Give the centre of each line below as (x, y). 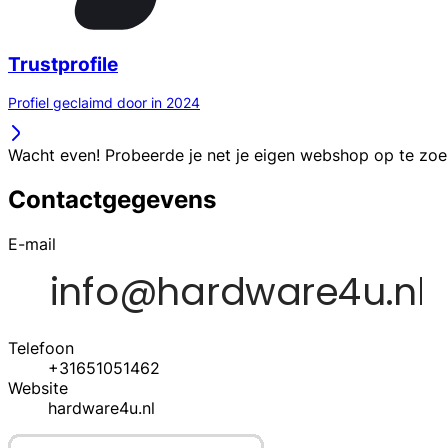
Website (38, 388)
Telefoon (41, 348)
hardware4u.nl (101, 408)
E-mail (32, 244)
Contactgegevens (112, 200)
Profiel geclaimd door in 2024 (104, 103)
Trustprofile (63, 64)
